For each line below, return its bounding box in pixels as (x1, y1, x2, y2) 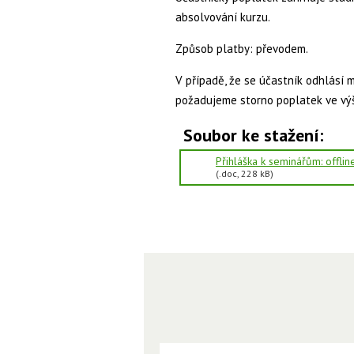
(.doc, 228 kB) (216, 168, 273, 179)
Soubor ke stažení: (183, 124, 323, 146)
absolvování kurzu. (175, 9, 270, 24)
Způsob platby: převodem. (175, 41, 308, 56)
